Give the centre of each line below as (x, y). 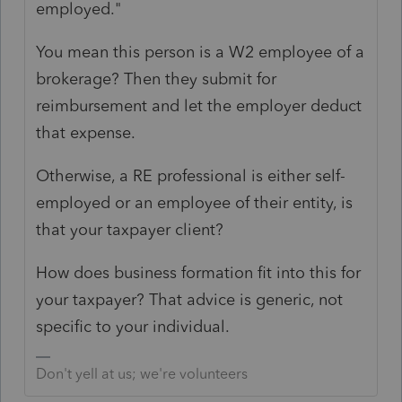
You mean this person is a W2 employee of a (201, 52)
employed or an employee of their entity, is (195, 202)
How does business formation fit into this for (199, 272)
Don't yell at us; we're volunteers (142, 373)
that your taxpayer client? (130, 229)
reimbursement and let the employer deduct (199, 105)
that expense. (86, 132)
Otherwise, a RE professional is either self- (191, 175)
